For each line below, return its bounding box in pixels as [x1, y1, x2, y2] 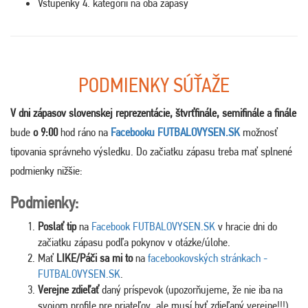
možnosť [240, 125, 278, 140]
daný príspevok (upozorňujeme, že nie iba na [99, 283, 283, 297]
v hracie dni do [215, 219, 277, 234]
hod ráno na [58, 125, 111, 140]
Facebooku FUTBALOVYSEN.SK [111, 125, 240, 140]
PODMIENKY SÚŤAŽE [78, 73, 230, 98]
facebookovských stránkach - [148, 251, 267, 265]
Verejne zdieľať [38, 283, 99, 297]
